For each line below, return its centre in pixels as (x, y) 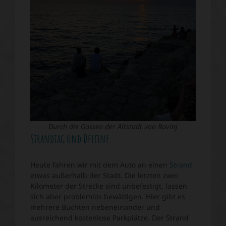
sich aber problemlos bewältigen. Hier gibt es (108, 197)
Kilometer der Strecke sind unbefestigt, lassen (109, 186)
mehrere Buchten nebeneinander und (95, 207)
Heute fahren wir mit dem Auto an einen (100, 165)
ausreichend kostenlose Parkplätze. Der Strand (109, 218)
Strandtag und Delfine (70, 139)
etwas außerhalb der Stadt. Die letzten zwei (104, 176)
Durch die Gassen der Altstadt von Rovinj (113, 127)
